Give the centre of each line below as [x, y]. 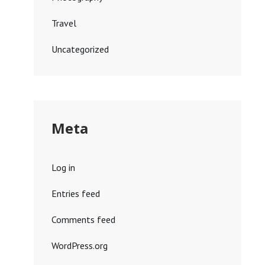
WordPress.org [79, 245]
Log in [63, 167]
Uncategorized [80, 49]
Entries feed [75, 193]
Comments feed [83, 219]
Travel [64, 23]
